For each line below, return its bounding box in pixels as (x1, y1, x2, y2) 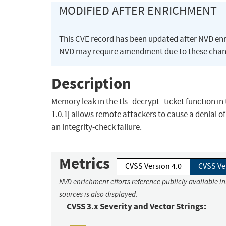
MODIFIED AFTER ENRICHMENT (59, 3, 217, 19)
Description (51, 73, 131, 94)
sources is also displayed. (59, 190, 138, 199)
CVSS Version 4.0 (125, 161, 182, 172)
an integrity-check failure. (51, 122, 142, 133)
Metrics (59, 153, 110, 175)
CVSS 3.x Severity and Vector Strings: (67, 201, 206, 213)
